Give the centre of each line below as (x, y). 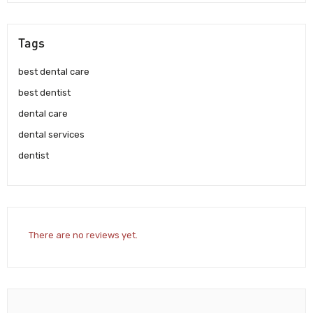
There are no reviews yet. (83, 235)
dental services (51, 135)
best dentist (44, 93)
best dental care (54, 72)
